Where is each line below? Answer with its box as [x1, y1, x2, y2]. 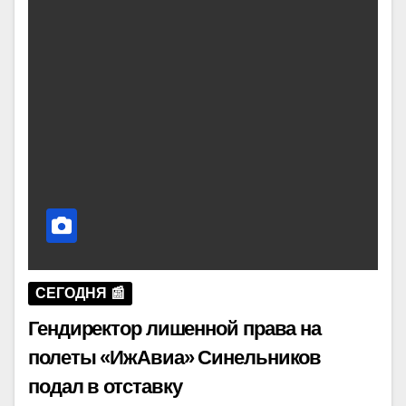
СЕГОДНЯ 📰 [35, 285, 125, 301]
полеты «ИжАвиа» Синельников [28, 345, 322, 369]
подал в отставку [28, 374, 182, 398]
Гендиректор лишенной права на [28, 316, 322, 340]
